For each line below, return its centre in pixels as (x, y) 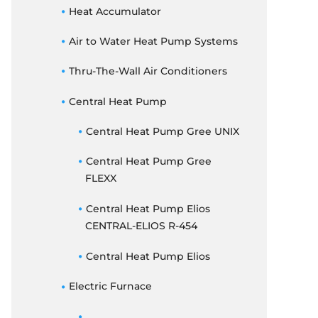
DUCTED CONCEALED (214, 62)
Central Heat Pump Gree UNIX (162, 131)
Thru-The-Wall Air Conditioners (148, 71)
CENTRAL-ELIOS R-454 (141, 226)
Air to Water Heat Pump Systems (153, 42)
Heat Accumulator (115, 11)
